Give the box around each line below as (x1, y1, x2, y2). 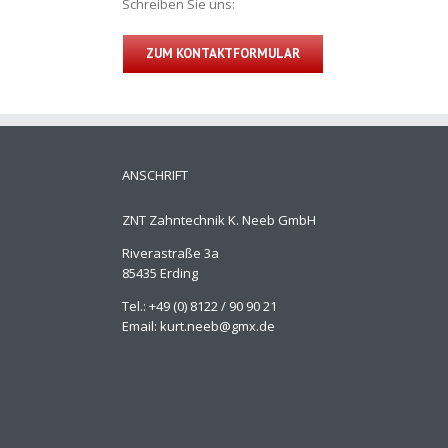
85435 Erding (122, 263, 198, 282)
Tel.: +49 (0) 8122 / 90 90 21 (122, 296, 277, 315)
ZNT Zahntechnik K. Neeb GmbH (122, 210, 316, 229)
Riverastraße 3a (122, 243, 219, 262)
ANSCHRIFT (122, 165, 188, 184)
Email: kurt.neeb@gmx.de (122, 316, 275, 335)
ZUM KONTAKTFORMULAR (146, 44, 300, 62)
